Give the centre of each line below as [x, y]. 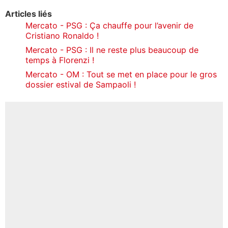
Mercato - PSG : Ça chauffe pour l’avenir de [109, 25]
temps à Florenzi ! [60, 60]
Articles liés [28, 13]
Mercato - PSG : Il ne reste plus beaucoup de [112, 50]
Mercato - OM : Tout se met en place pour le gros [121, 74]
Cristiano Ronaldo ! [62, 35]
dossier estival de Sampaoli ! [81, 84]
